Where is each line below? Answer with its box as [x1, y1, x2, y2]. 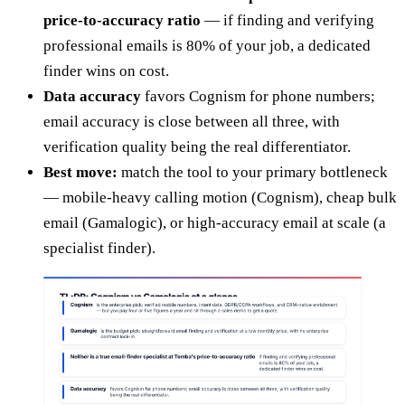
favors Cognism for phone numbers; [141, 87, 375, 105]
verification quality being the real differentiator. [43, 137, 351, 155]
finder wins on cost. [43, 61, 169, 80]
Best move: [43, 163, 118, 181]
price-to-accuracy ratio [43, 11, 201, 29]
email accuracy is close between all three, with [43, 112, 340, 130]
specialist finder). [43, 239, 155, 257]
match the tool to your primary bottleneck [118, 163, 388, 181]
